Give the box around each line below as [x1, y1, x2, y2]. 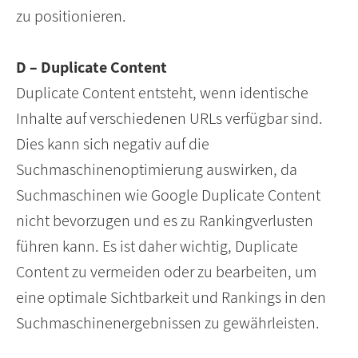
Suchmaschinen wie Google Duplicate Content [16, 185, 320, 206]
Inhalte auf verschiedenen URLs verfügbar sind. [16, 108, 323, 129]
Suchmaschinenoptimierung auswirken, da [16, 159, 297, 181]
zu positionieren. [16, 6, 126, 27]
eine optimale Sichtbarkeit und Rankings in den [16, 287, 326, 308]
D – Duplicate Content [16, 57, 167, 78]
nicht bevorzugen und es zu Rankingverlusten [16, 210, 313, 232]
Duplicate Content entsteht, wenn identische [16, 82, 308, 104]
